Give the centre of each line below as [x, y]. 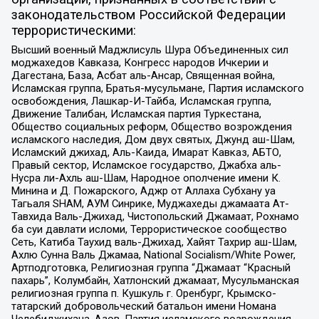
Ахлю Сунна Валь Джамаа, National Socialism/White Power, [153, 255]
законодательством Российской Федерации [148, 15]
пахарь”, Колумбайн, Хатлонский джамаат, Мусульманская [155, 281]
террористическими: [73, 31]
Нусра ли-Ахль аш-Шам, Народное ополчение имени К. [146, 178]
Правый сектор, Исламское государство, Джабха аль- [146, 166]
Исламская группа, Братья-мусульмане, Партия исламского [157, 89]
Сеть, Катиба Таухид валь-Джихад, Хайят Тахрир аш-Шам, [154, 242]
